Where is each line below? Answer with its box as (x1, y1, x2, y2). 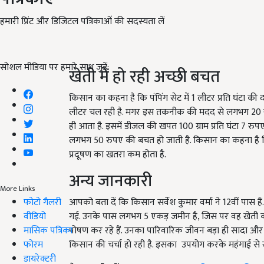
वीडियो (24, 208, 46, 225)
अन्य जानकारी (69, 167, 152, 195)
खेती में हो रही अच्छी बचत (69, 62, 220, 91)
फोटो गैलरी (24, 194, 61, 210)
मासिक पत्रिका (24, 222, 72, 239)
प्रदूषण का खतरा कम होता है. (69, 146, 170, 163)
